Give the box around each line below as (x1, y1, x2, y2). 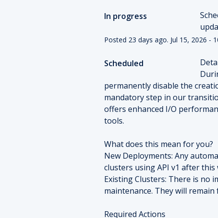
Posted (104, 35, 128, 44)
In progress (104, 10, 147, 21)
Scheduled (104, 57, 144, 69)
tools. (104, 115, 124, 126)
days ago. (136, 35, 170, 44)
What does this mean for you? (104, 138, 213, 149)
